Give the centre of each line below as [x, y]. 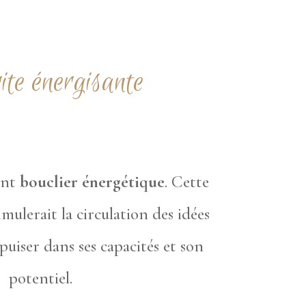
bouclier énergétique [93, 182]
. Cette [187, 182]
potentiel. [41, 278]
